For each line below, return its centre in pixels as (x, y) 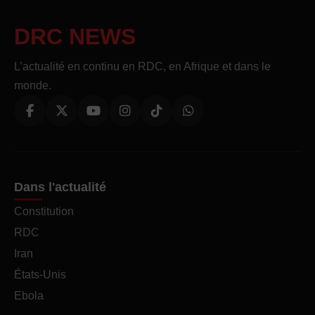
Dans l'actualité (60, 187)
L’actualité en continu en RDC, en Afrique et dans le (142, 66)
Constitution (44, 211)
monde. (33, 85)
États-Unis (40, 275)
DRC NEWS (75, 37)
